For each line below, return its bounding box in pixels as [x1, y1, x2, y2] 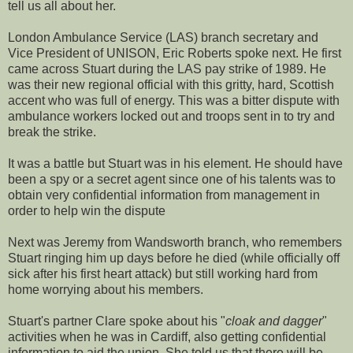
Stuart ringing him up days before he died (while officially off [8, 251, 340, 265]
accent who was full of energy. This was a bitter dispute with [8, 93, 340, 107]
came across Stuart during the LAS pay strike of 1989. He [8, 61, 326, 76]
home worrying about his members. [8, 282, 203, 296]
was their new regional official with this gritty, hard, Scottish [8, 77, 334, 91]
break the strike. [8, 124, 96, 139]
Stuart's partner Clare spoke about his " [8, 314, 225, 328]
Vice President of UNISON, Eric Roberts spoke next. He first [8, 46, 341, 60]
